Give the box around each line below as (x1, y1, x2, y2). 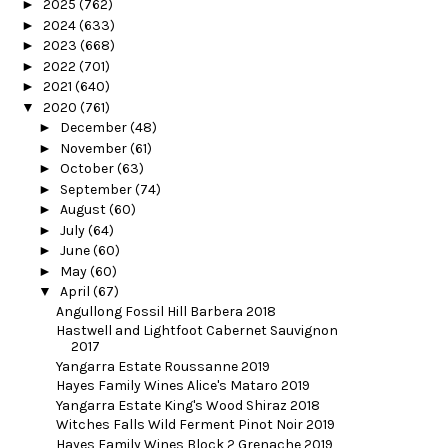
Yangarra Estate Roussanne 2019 (55, 357, 270, 375)
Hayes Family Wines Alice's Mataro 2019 (55, 377, 310, 395)
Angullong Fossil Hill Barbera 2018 (55, 302, 276, 320)
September (59, 180, 135, 198)
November (59, 139, 130, 157)
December (59, 119, 130, 137)
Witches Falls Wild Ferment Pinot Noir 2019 (55, 416, 335, 434)
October (59, 160, 117, 178)
